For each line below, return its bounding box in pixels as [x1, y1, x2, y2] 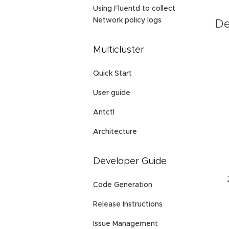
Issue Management [93, 220, 158, 228]
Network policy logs [93, 17, 162, 25]
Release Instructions [93, 201, 163, 209]
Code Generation [93, 181, 152, 189]
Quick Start [93, 70, 132, 78]
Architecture [93, 128, 137, 136]
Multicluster [93, 45, 144, 55]
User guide [93, 89, 130, 97]
